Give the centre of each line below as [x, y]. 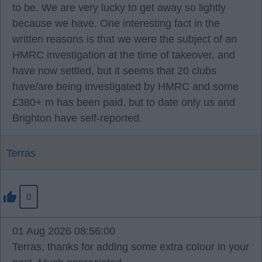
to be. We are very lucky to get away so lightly [119, 8]
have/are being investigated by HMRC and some [125, 87]
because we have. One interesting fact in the [116, 23]
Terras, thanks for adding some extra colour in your [131, 247]
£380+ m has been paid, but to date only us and [124, 102]
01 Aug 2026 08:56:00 [64, 231]
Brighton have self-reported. [77, 118]
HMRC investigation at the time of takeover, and [124, 55]
